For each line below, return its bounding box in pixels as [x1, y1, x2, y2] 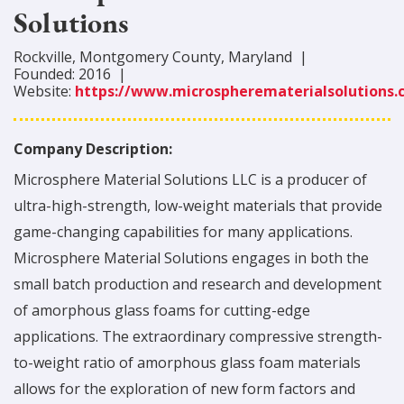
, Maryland [221, 47, 292, 67]
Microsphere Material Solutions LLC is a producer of [14, 170, 367, 189]
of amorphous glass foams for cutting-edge [14, 300, 310, 320]
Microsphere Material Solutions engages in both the [14, 248, 369, 268]
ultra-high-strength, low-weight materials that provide [14, 196, 382, 216]
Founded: [14, 64, 78, 84]
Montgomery [79, 47, 169, 67]
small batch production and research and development [14, 274, 381, 294]
